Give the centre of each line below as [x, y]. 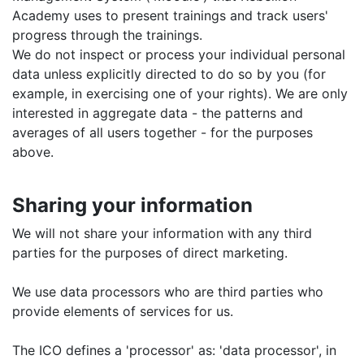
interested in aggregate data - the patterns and [158, 113]
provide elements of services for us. [123, 311]
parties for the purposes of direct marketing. [150, 253]
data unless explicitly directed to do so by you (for [169, 74]
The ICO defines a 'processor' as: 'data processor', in [174, 350]
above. [33, 152]
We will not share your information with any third [162, 233]
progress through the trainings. [107, 35]
